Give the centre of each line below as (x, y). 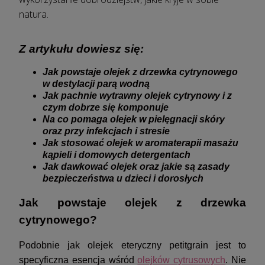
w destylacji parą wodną (96, 84)
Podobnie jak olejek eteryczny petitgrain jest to (132, 245)
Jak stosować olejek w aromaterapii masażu (140, 143)
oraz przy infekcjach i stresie (106, 131)
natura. (34, 14)
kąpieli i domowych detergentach (117, 155)
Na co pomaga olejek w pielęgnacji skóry (134, 119)
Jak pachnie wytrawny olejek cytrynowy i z (137, 96)
